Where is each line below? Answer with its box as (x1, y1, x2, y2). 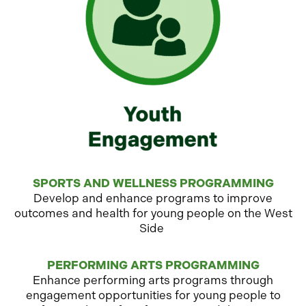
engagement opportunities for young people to (25, 288, 281, 302)
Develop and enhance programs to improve (33, 191, 273, 205)
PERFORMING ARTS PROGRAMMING (46, 258, 260, 272)
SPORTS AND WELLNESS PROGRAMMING (32, 176, 274, 190)
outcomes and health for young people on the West (14, 206, 292, 220)
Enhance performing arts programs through (33, 273, 273, 287)
